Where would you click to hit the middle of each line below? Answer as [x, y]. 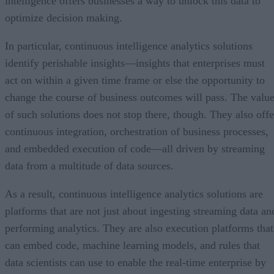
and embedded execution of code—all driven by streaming [135, 148]
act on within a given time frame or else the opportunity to [135, 80]
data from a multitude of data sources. [89, 165]
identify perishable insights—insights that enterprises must [135, 63]
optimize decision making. [64, 17]
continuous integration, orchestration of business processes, [137, 131]
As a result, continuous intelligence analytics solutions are [134, 194]
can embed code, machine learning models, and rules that [132, 245]
